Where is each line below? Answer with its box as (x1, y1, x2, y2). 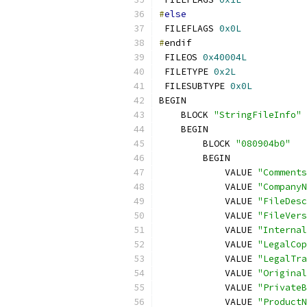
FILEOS (159, 51, 203, 63)
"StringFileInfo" (214, 109, 302, 121)
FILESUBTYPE (159, 80, 230, 92)
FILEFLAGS (159, 23, 219, 34)
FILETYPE (159, 66, 214, 77)
